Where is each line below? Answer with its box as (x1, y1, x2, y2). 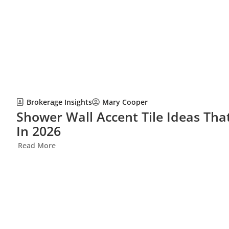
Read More (17, 140, 56, 150)
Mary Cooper (102, 97, 148, 107)
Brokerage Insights (26, 97, 92, 107)
